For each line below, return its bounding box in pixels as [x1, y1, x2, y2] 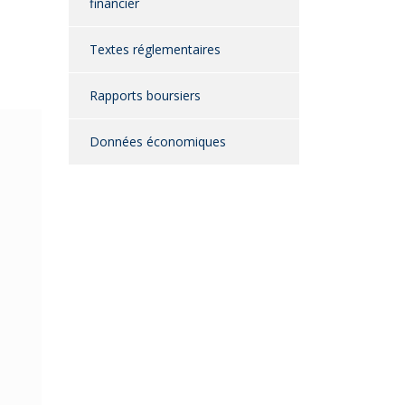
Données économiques [89, 133, 226, 150]
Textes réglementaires [89, 41, 221, 58]
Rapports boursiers [89, 87, 201, 104]
